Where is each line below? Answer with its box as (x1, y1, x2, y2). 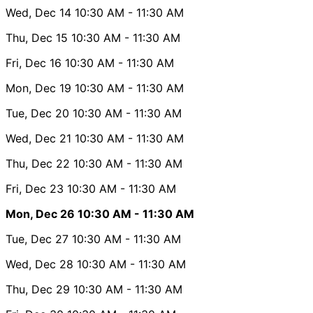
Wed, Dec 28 (6, 256, 73, 271)
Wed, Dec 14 (6, 5, 71, 20)
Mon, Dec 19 (6, 80, 71, 95)
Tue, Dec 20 (6, 105, 69, 120)
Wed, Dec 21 (6, 131, 71, 145)
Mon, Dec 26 (6, 206, 75, 221)
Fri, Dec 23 (6, 181, 64, 196)
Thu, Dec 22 (6, 156, 70, 170)
